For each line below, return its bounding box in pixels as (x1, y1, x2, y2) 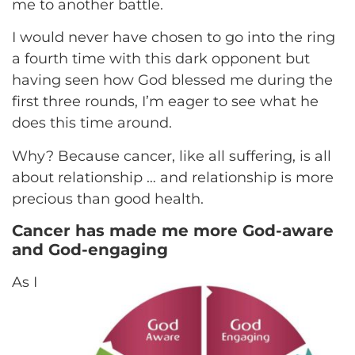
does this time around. (12, 114, 172, 132)
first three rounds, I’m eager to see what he (12, 93, 319, 111)
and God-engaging (12, 239, 168, 259)
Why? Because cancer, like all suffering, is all (12, 147, 331, 165)
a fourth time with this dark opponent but (12, 50, 310, 68)
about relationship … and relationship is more (12, 168, 334, 186)
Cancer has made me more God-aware (12, 220, 334, 240)
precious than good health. (12, 189, 204, 208)
